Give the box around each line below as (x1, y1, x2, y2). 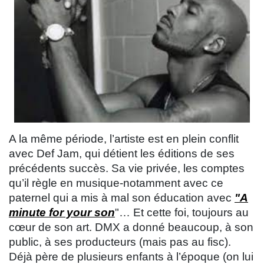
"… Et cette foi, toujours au (115, 206, 249, 219)
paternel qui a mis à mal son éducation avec (9, 191, 235, 204)
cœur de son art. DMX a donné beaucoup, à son (9, 220, 253, 233)
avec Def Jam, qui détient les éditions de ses (9, 147, 235, 160)
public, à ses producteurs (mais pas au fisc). (9, 235, 231, 248)
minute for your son (9, 206, 115, 219)
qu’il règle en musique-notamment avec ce (9, 176, 223, 189)
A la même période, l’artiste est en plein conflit (9, 132, 239, 145)
